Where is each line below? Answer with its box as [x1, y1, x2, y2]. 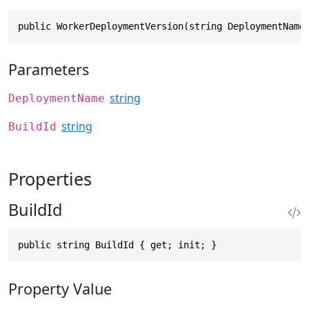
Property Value [8, 278, 112, 299]
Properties [8, 167, 92, 191]
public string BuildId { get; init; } [18, 239, 217, 251]
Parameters [8, 59, 89, 80]
